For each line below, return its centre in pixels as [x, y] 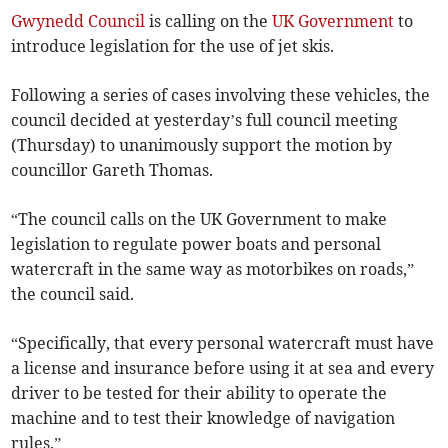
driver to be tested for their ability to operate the [199, 393]
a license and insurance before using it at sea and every [223, 368]
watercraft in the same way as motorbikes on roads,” [213, 269]
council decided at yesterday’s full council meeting [205, 120]
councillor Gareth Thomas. [112, 170]
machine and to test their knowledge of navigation [203, 418]
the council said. [73, 294]
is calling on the [209, 21]
